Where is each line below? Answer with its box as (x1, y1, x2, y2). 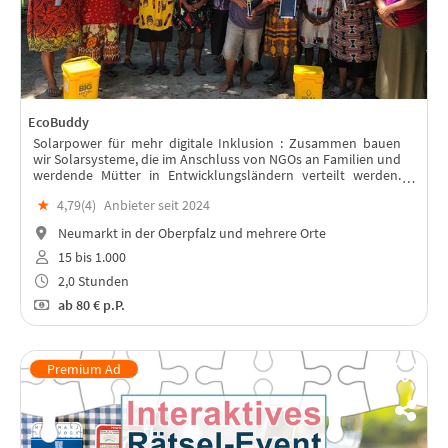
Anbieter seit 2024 (104, 196, 210, 215)
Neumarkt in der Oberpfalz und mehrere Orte (54, 224, 326, 243)
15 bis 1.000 (54, 248, 126, 267)
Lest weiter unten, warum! (33, 182, 189, 201)
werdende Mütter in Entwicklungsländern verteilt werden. (33, 166, 401, 185)
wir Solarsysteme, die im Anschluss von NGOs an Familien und (33, 150, 401, 169)
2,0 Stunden (54, 271, 129, 290)
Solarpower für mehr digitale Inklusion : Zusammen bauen (33, 134, 401, 153)
